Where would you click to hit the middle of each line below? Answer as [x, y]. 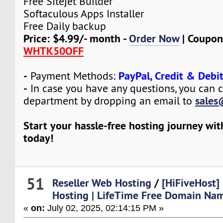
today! [39, 138]
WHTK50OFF [54, 51]
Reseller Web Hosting [102, 182]
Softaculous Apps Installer [84, 14]
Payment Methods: [73, 76]
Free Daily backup [65, 26]
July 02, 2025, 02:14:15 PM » [105, 208]
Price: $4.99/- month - [76, 39]
